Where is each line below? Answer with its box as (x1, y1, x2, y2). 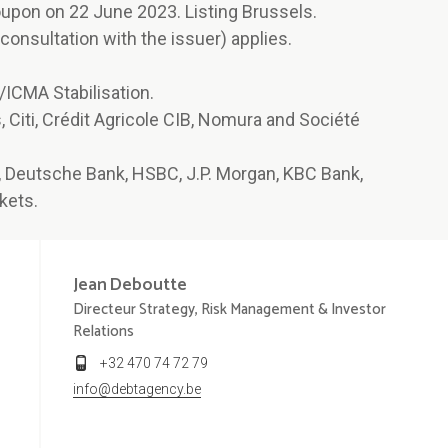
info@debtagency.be (72, 381, 201, 398)
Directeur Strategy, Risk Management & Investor (72, 297, 386, 323)
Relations (72, 319, 134, 345)
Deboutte (109, 270, 188, 301)
